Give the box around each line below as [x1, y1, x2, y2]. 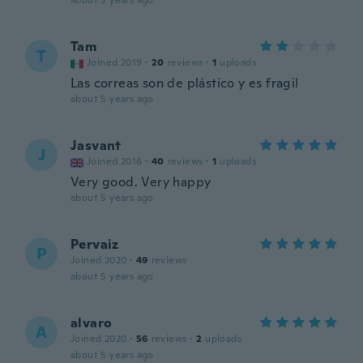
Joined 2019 [87, 56, 143, 69]
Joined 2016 [87, 155, 143, 168]
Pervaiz [70, 236, 119, 253]
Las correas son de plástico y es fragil [70, 75, 299, 92]
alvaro [70, 314, 113, 331]
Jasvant [70, 137, 122, 154]
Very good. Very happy [70, 173, 211, 190]
